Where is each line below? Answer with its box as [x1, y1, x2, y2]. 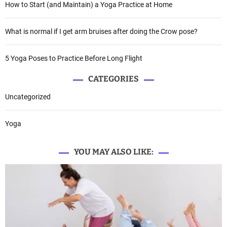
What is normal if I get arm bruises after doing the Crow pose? [5, 27, 198, 36]
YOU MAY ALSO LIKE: [73, 147, 154, 157]
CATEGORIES [88, 74, 139, 84]
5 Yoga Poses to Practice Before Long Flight [5, 54, 142, 63]
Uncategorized [5, 93, 51, 101]
